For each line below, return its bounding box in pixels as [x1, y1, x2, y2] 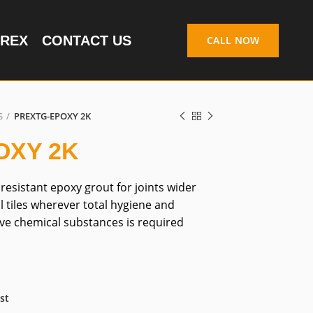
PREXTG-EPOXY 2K [14, 110, 91, 122]
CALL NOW [207, 33, 260, 47]
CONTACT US [41, 32, 131, 48]
